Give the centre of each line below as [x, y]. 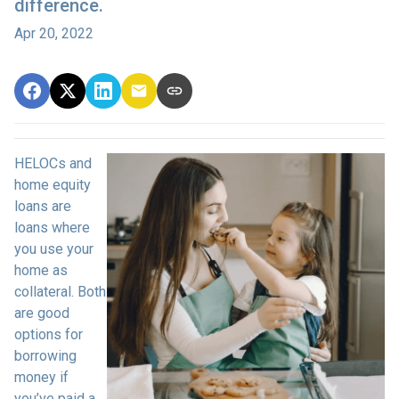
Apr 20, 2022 [54, 33]
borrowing [45, 355]
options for [49, 334]
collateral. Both [60, 291]
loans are [43, 206]
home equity [53, 184]
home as [41, 270]
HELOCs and [53, 163]
